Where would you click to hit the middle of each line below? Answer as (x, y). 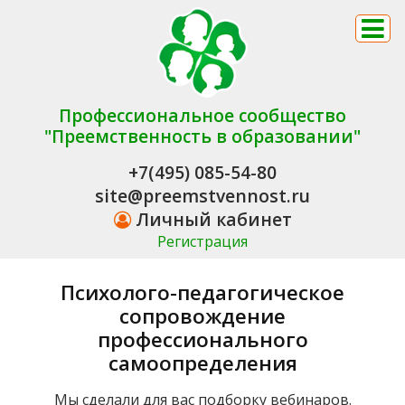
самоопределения (202, 363)
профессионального (202, 339)
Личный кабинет (211, 219)
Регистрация (202, 241)
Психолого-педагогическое (202, 292)
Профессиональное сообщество (202, 115)
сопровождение (202, 316)
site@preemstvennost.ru (202, 196)
